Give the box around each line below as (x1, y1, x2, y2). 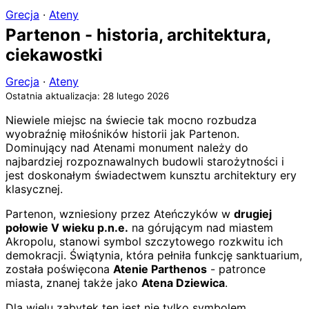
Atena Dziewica (141, 275, 225, 290)
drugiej (234, 206, 272, 221)
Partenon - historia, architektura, (6, 24, 270, 45)
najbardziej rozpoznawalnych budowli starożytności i (6, 154, 284, 168)
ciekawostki (6, 44, 103, 65)
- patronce (207, 261, 266, 276)
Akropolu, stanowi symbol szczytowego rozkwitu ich (6, 234, 283, 248)
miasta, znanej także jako (6, 275, 141, 290)
